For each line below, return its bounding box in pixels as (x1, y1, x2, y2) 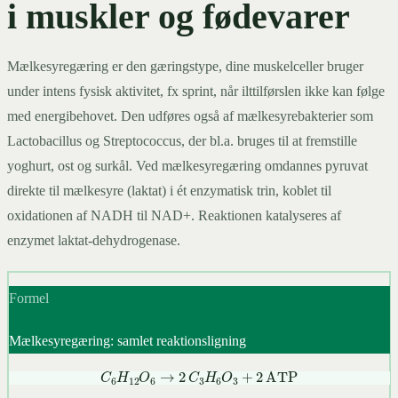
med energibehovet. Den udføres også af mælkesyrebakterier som (7, 107, 373, 123)
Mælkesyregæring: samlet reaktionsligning (8, 333, 246, 349)
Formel (8, 291, 49, 306)
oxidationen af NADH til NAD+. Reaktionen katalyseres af (7, 207, 341, 223)
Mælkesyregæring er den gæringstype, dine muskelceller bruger (7, 58, 363, 74)
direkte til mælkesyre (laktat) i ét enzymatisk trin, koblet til (7, 182, 331, 198)
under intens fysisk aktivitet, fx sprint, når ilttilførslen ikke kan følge (7, 83, 385, 99)
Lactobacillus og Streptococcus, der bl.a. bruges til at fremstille (7, 132, 357, 148)
